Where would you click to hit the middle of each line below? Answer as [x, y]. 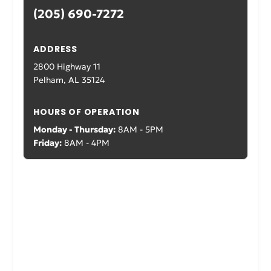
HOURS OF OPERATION [87, 112]
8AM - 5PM [140, 129]
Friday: [48, 143]
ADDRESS [55, 49]
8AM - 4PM [86, 143]
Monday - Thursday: [75, 129]
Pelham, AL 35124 [69, 80]
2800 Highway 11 [67, 67]
